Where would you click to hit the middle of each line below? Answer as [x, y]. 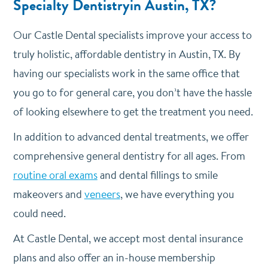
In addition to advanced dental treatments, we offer [131, 137]
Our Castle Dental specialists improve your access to [132, 35]
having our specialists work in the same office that [126, 73]
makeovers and [48, 194]
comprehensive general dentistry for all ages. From [129, 156]
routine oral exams [55, 175]
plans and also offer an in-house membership [114, 258]
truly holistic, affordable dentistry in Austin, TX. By [127, 54]
